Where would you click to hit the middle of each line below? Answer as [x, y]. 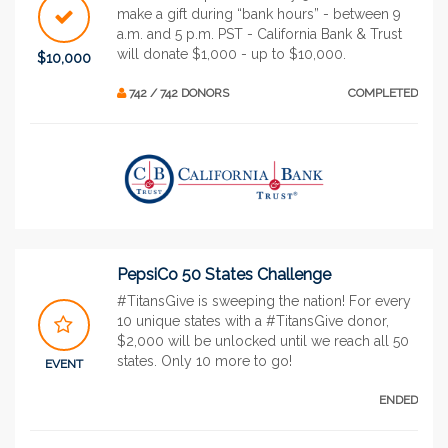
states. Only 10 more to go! [204, 360]
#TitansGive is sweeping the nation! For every [264, 300]
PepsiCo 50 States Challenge [224, 274]
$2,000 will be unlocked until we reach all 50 [263, 340]
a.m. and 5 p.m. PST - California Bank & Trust [259, 33]
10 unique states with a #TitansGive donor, [253, 320]
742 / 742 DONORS [177, 92]
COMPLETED [383, 92]
